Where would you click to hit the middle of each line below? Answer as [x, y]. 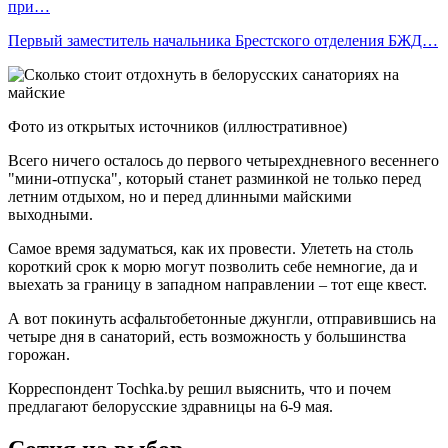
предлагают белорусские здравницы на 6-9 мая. [170, 406]
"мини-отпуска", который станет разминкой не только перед [214, 178]
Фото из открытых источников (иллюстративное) [177, 126]
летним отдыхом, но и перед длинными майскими [180, 196]
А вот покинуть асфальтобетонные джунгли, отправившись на [222, 318]
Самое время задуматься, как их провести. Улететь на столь [210, 248]
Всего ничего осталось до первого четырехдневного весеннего [223, 160]
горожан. [39, 354]
